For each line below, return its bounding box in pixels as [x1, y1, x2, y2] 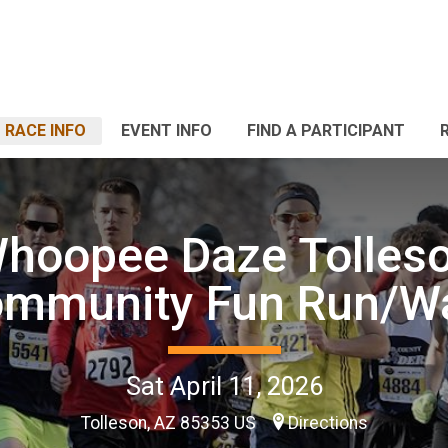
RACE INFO [5, 121, 86, 140]
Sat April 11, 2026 [125, 370, 323, 401]
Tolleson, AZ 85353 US [80, 412, 260, 433]
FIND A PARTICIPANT [247, 121, 405, 140]
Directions [287, 412, 368, 433]
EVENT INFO [121, 121, 212, 140]
